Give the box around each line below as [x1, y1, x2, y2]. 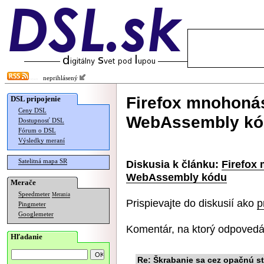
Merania [52, 192, 70, 197]
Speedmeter [18, 191, 50, 197]
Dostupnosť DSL [18, 117, 64, 124]
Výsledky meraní [18, 137, 65, 144]
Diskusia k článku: [126, 158, 219, 170]
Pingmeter [18, 201, 46, 207]
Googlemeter [18, 211, 54, 217]
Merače [11, 178, 36, 187]
